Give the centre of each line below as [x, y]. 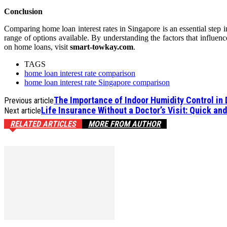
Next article [23, 110]
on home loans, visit [37, 47]
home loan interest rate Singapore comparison [97, 82]
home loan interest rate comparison [80, 73]
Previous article [29, 100]
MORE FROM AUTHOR [124, 124]
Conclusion [23, 11]
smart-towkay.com [102, 47]
